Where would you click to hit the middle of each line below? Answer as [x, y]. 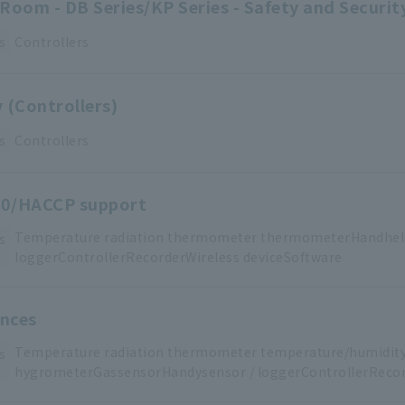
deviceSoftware [292, 257]
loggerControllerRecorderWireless [127, 257]
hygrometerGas [66, 372]
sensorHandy [159, 372]
